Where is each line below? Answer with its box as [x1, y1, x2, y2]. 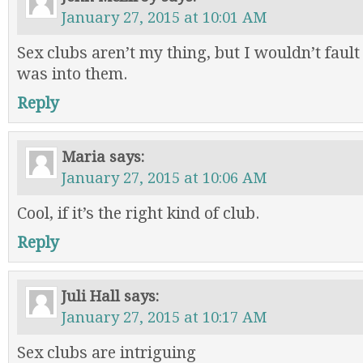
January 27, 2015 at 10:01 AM [62, 9, 267, 26]
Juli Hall [62, 288, 120, 305]
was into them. [17, 65, 128, 83]
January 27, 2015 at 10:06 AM [62, 169, 267, 186]
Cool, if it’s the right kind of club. [17, 204, 260, 223]
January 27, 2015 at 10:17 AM [62, 309, 267, 326]
